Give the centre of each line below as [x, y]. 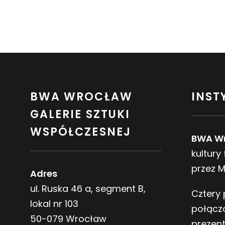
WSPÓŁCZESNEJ [81, 132]
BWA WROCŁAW [81, 97]
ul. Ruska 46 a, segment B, [88, 189]
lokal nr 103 [54, 204]
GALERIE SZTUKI [80, 115]
